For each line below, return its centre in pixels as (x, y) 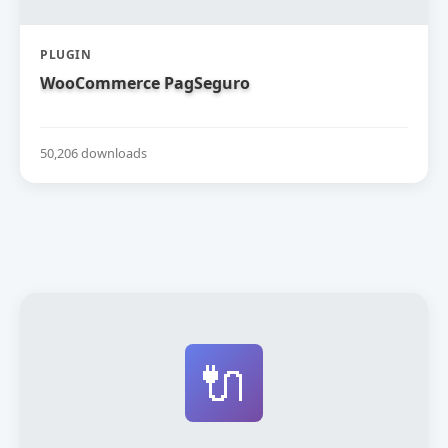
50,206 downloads (93, 152)
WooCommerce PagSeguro (145, 83)
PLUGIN (65, 54)
